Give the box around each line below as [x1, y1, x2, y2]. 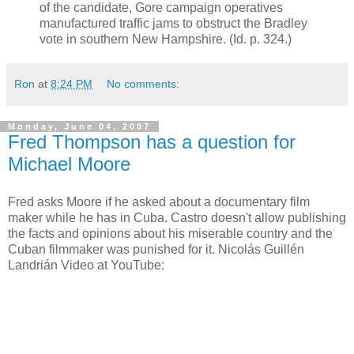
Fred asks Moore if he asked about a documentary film [8, 194, 310, 209]
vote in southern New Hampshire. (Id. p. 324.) [40, 32, 292, 46]
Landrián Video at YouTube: [8, 258, 164, 272]
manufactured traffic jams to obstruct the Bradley [40, 16, 307, 30]
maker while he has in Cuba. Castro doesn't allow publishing [8, 210, 346, 224]
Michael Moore [8, 153, 130, 175]
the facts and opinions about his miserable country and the [8, 226, 333, 240]
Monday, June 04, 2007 [8, 121, 151, 131]
